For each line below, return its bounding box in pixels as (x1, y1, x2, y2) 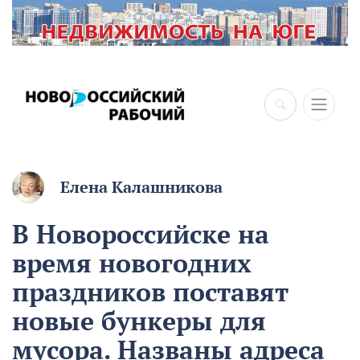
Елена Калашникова (60, 177, 223, 198)
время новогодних (12, 246, 252, 280)
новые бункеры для (12, 304, 266, 338)
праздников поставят (12, 275, 288, 309)
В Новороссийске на (12, 217, 269, 252)
